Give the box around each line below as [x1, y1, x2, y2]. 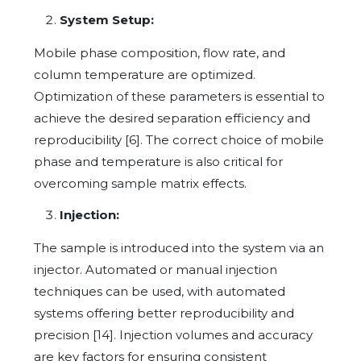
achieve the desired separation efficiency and [34, 110, 310, 126]
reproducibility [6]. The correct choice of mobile [34, 131, 324, 147]
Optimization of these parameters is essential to [34, 88, 325, 104]
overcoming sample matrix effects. [34, 175, 247, 191]
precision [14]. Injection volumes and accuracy [34, 326, 313, 342]
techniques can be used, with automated [34, 283, 285, 299]
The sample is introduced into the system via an [34, 239, 324, 255]
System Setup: [60, 11, 154, 27]
